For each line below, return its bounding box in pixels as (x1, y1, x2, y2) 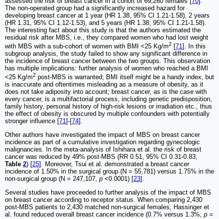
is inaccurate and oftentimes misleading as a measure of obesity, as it (5, 81, 203, 88)
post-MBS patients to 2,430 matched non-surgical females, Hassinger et (5, 203, 209, 211)
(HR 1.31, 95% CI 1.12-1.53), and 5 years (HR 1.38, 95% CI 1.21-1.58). (5, 19, 206, 26)
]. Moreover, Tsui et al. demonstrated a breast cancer (39, 160, 189, 168)
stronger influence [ (5, 117, 59, 125)
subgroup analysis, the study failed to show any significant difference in (5, 49, 207, 57)
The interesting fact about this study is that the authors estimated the (5, 26, 201, 34)
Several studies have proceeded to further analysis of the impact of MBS (5, 189, 211, 197)
